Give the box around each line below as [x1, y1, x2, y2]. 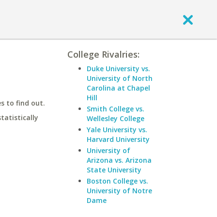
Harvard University [87, 135, 150, 144]
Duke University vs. [87, 64, 150, 73]
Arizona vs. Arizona [87, 155, 152, 165]
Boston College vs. [87, 176, 148, 186]
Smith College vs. [87, 104, 144, 113]
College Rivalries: [67, 48, 139, 60]
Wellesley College [87, 114, 144, 123]
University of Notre [87, 186, 152, 195]
